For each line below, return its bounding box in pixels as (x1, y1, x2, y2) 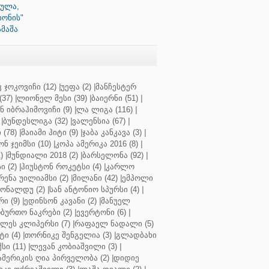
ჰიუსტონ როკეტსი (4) (21, 162, 101, 171)
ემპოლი (122, 174, 153, 183)
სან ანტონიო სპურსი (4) (49, 185, 139, 194)
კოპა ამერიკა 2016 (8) (55, 139, 138, 148)
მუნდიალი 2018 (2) (7, 151, 78, 160)
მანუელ (101, 196, 130, 205)
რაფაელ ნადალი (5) (74, 219, 154, 228)
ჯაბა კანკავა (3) (82, 128, 142, 137)
